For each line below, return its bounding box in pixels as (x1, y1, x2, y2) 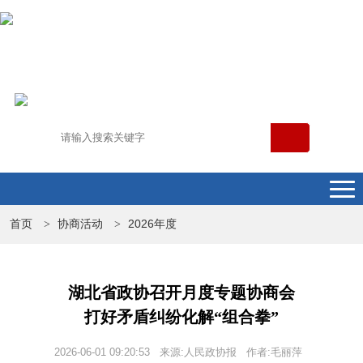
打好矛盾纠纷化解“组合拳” (84, 308, 279, 327)
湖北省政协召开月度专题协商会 (68, 284, 295, 302)
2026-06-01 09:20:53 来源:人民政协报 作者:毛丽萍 (54, 346, 309, 359)
